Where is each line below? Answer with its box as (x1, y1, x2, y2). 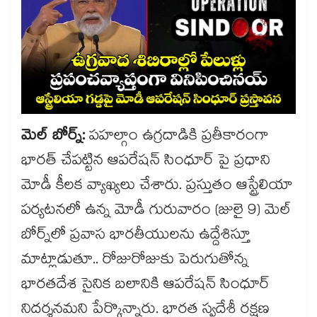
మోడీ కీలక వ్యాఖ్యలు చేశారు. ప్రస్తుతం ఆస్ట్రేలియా (21, 174, 293, 200)
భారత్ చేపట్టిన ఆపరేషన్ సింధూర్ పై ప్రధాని (21, 149, 270, 175)
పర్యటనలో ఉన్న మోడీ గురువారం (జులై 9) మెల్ (21, 199, 292, 225)
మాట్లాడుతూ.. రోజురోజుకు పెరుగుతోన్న (21, 248, 248, 275)
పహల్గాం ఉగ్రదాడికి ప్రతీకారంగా (85, 125, 269, 151)
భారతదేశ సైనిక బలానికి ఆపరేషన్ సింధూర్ (21, 273, 270, 299)
